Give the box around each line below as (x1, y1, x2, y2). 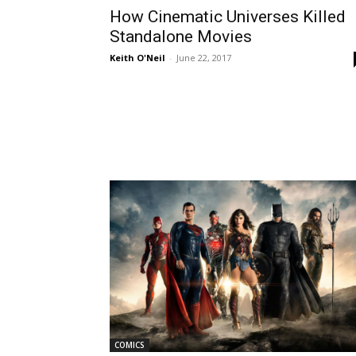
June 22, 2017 (176, 51, 231, 64)
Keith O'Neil (110, 51, 165, 64)
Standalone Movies (110, 26, 252, 46)
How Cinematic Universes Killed (110, 6, 346, 26)
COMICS (114, 339, 145, 350)
